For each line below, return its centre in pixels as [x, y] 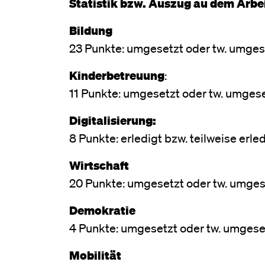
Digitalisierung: [113, 120]
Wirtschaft [99, 165]
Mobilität [95, 255]
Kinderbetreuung [117, 75]
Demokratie [102, 210]
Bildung [91, 30]
